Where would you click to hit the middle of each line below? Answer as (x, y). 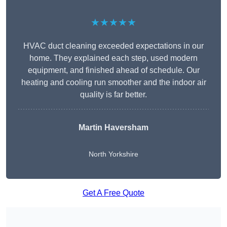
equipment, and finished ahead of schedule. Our (113, 70)
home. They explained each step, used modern (113, 58)
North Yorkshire (113, 154)
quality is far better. (113, 95)
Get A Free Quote (113, 193)
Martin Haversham (113, 128)
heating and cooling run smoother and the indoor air (113, 83)
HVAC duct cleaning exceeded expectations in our (113, 46)
